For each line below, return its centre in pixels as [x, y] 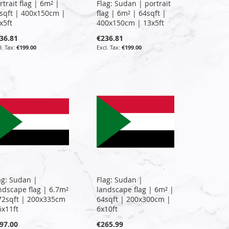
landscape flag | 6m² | [135, 189]
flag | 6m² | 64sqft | [132, 13]
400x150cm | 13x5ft [131, 22]
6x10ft [107, 209]
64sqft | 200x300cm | [134, 199]
